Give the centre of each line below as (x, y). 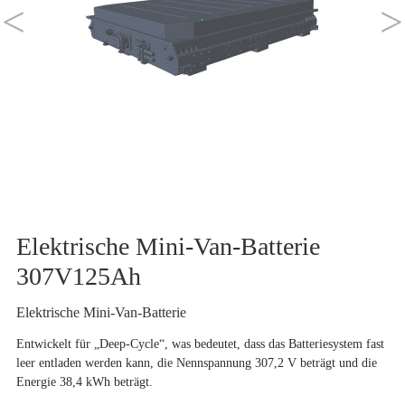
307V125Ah (78, 277)
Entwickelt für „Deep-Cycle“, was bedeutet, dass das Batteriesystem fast (200, 343)
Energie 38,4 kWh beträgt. (84, 381)
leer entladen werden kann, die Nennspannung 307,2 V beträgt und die (196, 362)
